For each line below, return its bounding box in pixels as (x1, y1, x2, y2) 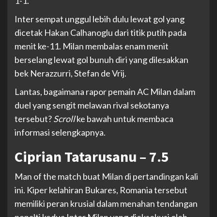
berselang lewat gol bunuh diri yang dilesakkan (15, 54, 188, 65)
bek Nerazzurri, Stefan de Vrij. (15, 68, 126, 79)
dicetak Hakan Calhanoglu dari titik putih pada (15, 27, 186, 38)
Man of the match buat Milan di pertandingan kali (15, 171, 198, 182)
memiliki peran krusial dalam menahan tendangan (15, 198, 198, 209)
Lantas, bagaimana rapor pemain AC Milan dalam (15, 86, 195, 97)
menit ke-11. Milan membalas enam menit (15, 41, 169, 52)
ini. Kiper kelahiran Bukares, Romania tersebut (15, 185, 187, 196)
